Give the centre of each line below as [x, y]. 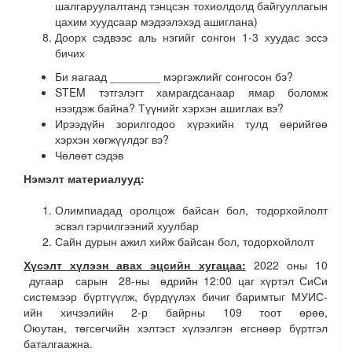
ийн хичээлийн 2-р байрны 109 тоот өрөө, [176, 312]
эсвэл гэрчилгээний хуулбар [127, 225]
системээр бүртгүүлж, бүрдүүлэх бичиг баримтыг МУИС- [176, 296]
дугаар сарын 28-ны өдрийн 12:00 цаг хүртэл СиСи [176, 280]
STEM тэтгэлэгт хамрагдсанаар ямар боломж [191, 92]
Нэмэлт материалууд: [84, 178]
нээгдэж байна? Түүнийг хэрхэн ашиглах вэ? [169, 108]
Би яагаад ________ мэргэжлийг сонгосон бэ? [174, 76]
